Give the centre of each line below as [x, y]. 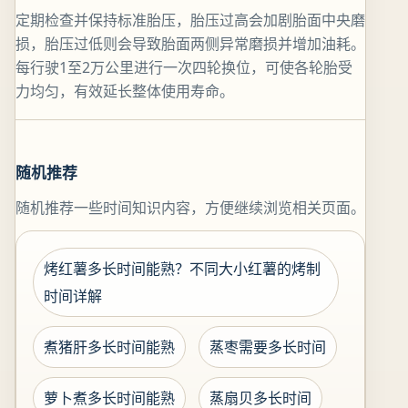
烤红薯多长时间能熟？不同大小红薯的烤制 [182, 269]
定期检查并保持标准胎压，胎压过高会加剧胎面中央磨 [190, 20]
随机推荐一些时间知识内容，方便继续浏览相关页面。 [190, 208]
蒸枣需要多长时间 [268, 347]
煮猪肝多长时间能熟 [109, 347]
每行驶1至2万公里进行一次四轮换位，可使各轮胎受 [184, 68]
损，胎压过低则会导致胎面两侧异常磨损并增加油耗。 [190, 44]
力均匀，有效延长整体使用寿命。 [125, 92]
